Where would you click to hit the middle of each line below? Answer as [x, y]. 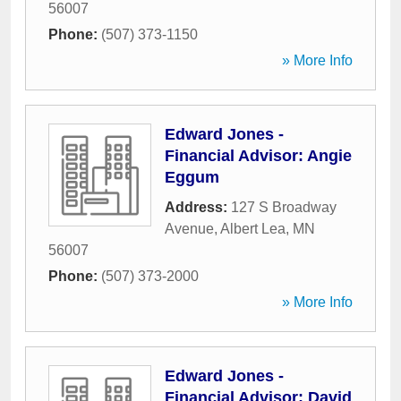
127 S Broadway [284, 207]
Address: [198, 207]
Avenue [189, 229]
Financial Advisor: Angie [258, 156]
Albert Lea [253, 229]
